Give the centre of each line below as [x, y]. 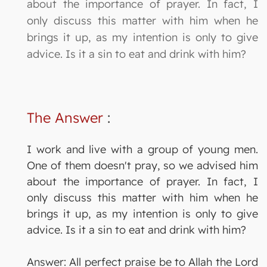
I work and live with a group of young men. [142, 149]
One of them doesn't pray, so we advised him [142, 165]
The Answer [65, 117]
